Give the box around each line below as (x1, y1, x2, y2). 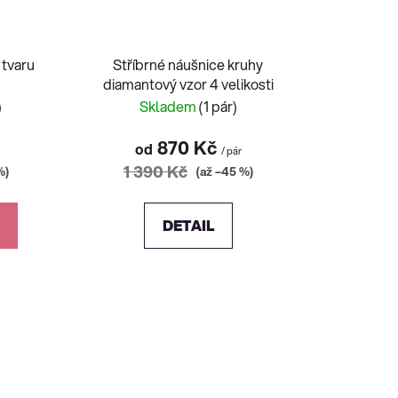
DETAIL (162, 214, 214, 235)
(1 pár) (198, 95, 237, 116)
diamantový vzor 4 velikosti (102, 73, 274, 94)
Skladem (139, 95, 199, 116)
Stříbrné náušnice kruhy (113, 53, 264, 75)
